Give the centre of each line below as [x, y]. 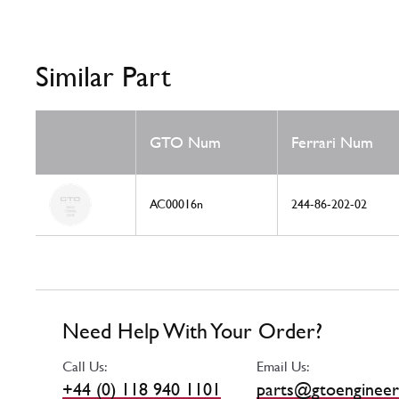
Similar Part [103, 77]
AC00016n [176, 204]
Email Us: [283, 367]
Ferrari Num [332, 142]
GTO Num [185, 142]
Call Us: [85, 367]
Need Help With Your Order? [192, 332]
